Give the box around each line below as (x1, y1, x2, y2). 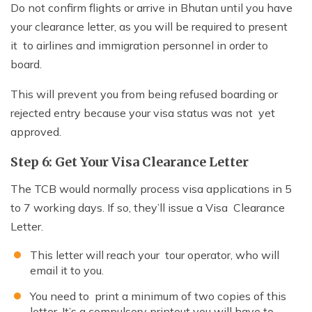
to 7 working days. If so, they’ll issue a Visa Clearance (10, 201, 285, 215)
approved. (10, 125, 61, 139)
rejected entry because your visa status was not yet (10, 106, 275, 120)
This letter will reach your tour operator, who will (30, 248, 279, 263)
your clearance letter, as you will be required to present (10, 19, 288, 34)
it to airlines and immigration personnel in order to (10, 38, 268, 53)
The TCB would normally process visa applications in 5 (10, 182, 297, 196)
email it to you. (30, 263, 104, 278)
